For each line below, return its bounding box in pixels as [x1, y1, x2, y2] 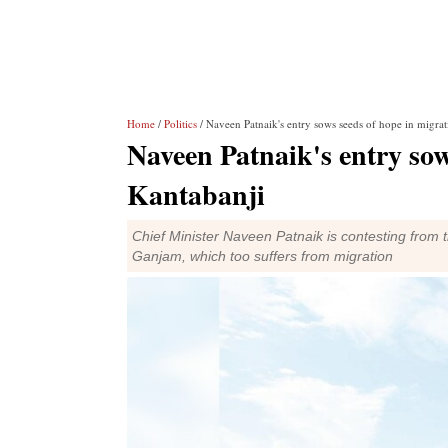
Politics [164, 116, 197, 131]
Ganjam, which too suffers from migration [132, 248, 393, 264]
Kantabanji [127, 174, 265, 215]
